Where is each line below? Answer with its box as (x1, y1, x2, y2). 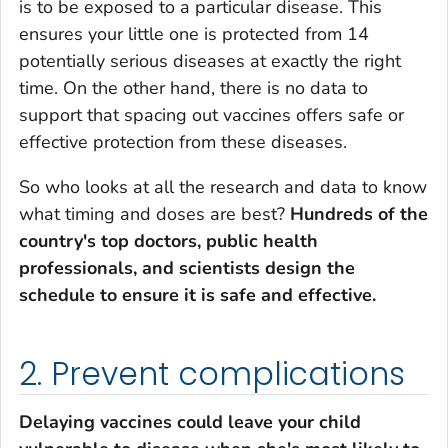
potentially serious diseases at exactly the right (19, 49, 401, 74)
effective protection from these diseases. (19, 130, 347, 155)
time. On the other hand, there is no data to (19, 76, 368, 101)
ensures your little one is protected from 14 (19, 22, 369, 47)
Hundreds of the (290, 202, 428, 227)
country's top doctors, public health (19, 229, 318, 254)
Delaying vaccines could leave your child (19, 409, 361, 434)
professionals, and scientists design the (19, 256, 355, 281)
